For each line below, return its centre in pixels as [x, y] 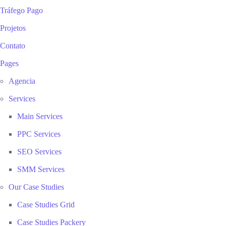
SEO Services [39, 152]
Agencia [22, 81]
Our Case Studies [36, 187]
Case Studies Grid [46, 205]
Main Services [40, 116]
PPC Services [39, 134]
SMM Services [41, 169]
